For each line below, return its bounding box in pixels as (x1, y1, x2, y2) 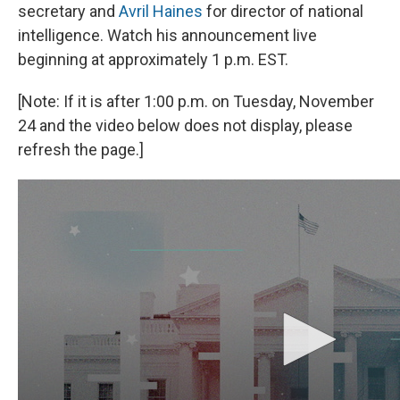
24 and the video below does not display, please (18, 116, 353, 136)
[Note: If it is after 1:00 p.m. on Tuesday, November (18, 92, 374, 112)
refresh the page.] (18, 140, 144, 160)
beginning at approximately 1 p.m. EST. (18, 50, 288, 70)
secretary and (18, 2, 119, 21)
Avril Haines (119, 2, 203, 21)
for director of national (203, 2, 363, 21)
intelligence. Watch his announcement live (18, 26, 317, 46)
